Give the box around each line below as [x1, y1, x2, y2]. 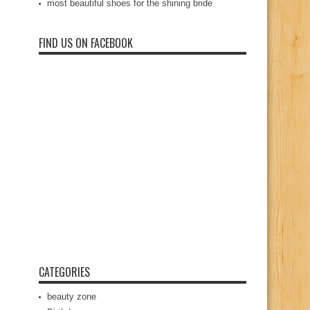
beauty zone [47, 291, 96, 302]
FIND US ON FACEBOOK [39, 35, 133, 51]
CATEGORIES [39, 264, 90, 280]
